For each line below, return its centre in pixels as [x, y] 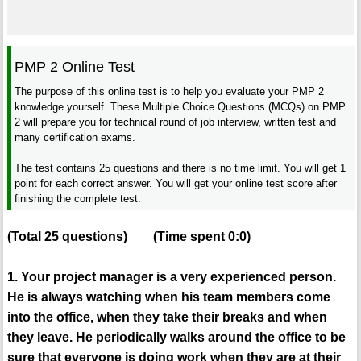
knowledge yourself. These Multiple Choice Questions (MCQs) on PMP [180, 106]
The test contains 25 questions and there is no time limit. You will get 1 [180, 168]
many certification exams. [75, 137]
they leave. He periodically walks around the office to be [176, 338]
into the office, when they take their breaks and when [167, 317]
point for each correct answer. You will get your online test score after [176, 183]
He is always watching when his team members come [168, 297]
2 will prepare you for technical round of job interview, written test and [176, 122]
